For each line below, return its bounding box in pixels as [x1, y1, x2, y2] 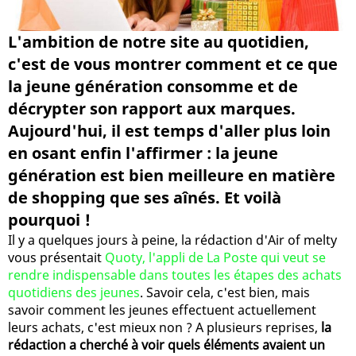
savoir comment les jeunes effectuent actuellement [8, 300, 316, 319]
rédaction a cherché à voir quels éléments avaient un [8, 335, 325, 354]
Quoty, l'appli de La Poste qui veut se [105, 248, 326, 266]
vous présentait [8, 248, 105, 266]
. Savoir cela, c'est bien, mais [140, 283, 310, 301]
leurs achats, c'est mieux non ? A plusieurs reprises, [8, 318, 321, 336]
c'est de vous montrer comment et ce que [8, 52, 338, 75]
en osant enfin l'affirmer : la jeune [8, 141, 278, 164]
